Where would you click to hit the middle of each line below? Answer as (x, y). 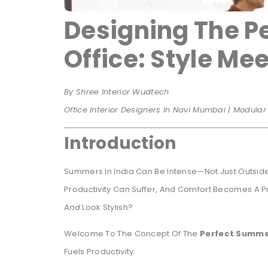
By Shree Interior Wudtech (117, 92)
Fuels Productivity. (100, 252)
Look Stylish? (106, 207)
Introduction (120, 143)
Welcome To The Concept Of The (132, 234)
